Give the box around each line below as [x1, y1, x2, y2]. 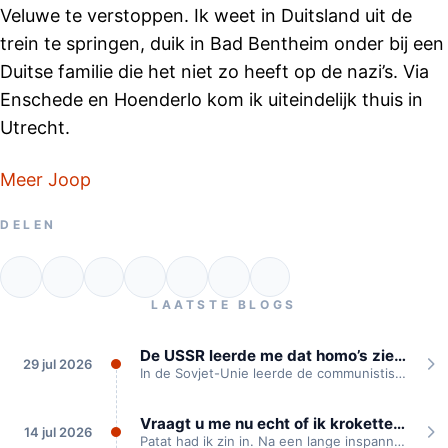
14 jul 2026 [24, 424, 92, 441]
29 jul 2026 [23, 356, 92, 373]
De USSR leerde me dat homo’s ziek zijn [394, 346, 406, 366]
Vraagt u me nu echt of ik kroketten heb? [393, 414, 405, 434]
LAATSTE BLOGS [151, 297, 297, 313]
